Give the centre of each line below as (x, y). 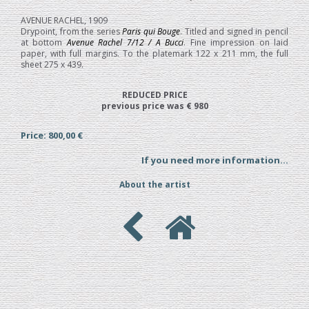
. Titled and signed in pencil (235, 32)
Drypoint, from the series (72, 32)
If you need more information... (215, 160)
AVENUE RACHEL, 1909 (64, 21)
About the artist (154, 185)
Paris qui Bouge (151, 32)
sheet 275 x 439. (52, 65)
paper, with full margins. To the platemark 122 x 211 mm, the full (154, 54)
